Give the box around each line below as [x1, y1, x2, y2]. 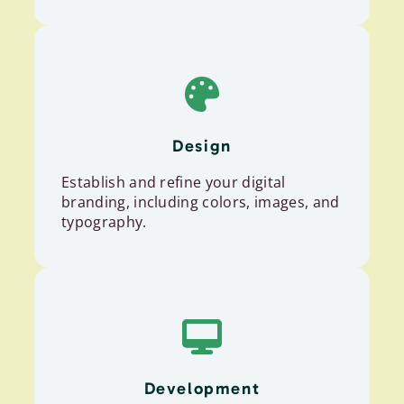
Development [143, 379, 261, 399]
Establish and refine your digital [61, 172, 286, 193]
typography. [61, 212, 147, 233]
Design [172, 135, 232, 156]
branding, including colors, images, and [61, 192, 340, 213]
